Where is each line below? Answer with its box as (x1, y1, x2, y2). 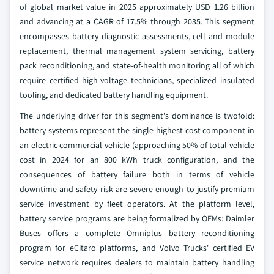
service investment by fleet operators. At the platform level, (20, 198, 254, 209)
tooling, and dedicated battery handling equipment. (20, 89, 208, 100)
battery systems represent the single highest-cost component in (20, 125, 254, 136)
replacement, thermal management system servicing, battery (20, 45, 254, 56)
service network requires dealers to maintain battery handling (20, 257, 254, 268)
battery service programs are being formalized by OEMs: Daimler (20, 213, 254, 224)
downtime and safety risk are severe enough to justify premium (20, 183, 254, 194)
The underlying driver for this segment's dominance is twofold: (20, 110, 254, 121)
